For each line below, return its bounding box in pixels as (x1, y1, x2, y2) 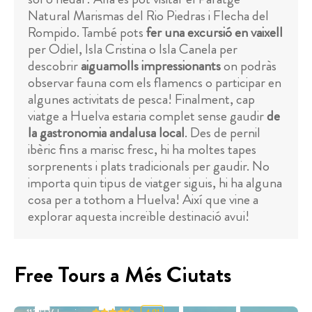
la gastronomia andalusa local (28, 123, 185, 143)
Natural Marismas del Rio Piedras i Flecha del (28, 6, 269, 26)
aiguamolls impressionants (81, 56, 221, 77)
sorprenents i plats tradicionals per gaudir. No (28, 156, 270, 177)
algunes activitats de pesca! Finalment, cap (28, 89, 255, 110)
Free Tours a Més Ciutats (14, 258, 231, 291)
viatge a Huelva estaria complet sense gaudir (28, 106, 267, 127)
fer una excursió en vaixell (146, 22, 283, 43)
